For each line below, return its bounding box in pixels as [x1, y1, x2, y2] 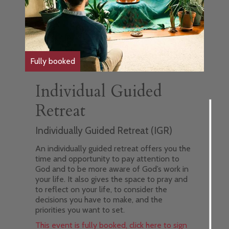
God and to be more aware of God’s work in [35, 164, 189, 174]
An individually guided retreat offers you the [35, 143, 191, 153]
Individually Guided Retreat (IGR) [35, 124, 172, 136]
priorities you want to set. [35, 204, 125, 215]
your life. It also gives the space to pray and [35, 174, 188, 184]
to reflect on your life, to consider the [35, 184, 167, 194]
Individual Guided [35, 80, 162, 103]
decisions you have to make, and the [35, 194, 163, 204]
